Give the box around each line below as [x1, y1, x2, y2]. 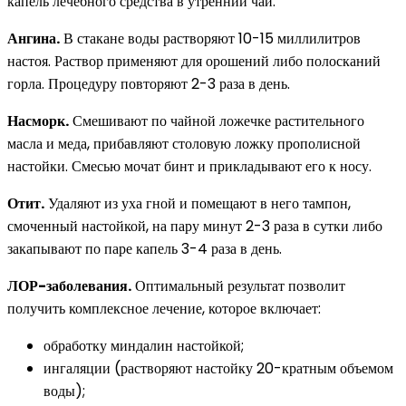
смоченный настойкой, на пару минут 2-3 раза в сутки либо [7, 215, 382, 237]
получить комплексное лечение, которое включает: [7, 297, 321, 319]
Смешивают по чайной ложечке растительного [69, 110, 364, 131]
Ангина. [7, 27, 60, 49]
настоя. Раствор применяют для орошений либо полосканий [7, 50, 381, 72]
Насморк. [7, 110, 69, 131]
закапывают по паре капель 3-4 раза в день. [7, 237, 282, 259]
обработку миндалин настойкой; [43, 334, 244, 356]
